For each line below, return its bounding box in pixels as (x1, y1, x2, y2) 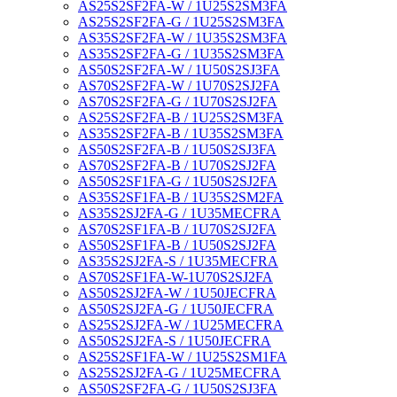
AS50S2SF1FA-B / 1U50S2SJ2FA (78, 237, 276, 253)
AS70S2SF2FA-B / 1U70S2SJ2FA (78, 157, 276, 173)
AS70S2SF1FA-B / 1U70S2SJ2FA (78, 221, 276, 237)
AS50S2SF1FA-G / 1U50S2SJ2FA (78, 173, 277, 189)
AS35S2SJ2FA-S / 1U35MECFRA (78, 253, 278, 269)
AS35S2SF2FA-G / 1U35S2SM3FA (78, 45, 284, 61)
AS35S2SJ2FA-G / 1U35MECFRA (78, 205, 281, 221)
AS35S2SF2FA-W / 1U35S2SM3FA (78, 29, 287, 45)
